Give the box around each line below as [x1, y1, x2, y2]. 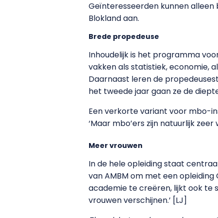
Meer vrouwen [89, 140, 143, 150]
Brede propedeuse [89, 31, 159, 41]
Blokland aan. [89, 12, 139, 24]
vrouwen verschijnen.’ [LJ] [89, 194, 187, 206]
